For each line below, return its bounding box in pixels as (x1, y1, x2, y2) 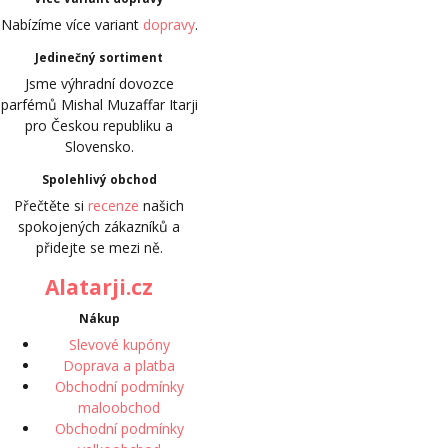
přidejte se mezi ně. (35, 237, 163, 257)
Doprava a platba (63, 355, 175, 375)
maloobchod (78, 397, 160, 417)
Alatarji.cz (45, 272, 153, 301)
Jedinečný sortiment (35, 49, 163, 65)
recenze (88, 195, 139, 215)
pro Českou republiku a (25, 115, 173, 135)
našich (139, 195, 184, 215)
